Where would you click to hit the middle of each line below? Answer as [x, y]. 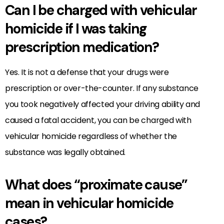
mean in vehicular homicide [89, 203]
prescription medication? [82, 47]
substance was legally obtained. [65, 152]
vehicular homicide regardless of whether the [91, 136]
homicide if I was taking [76, 28]
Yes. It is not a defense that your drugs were [87, 72]
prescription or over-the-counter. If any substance [102, 88]
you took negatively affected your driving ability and [103, 104]
